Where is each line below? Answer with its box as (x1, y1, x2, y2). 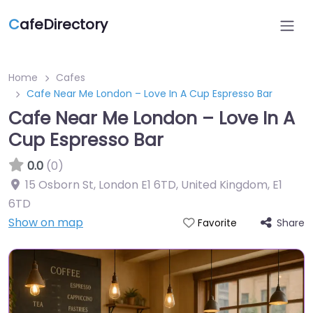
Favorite (197, 217, 237, 230)
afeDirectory (20, 15, 108, 34)
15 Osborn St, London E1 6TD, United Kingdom (25, 177, 268, 193)
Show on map (8, 214, 83, 231)
